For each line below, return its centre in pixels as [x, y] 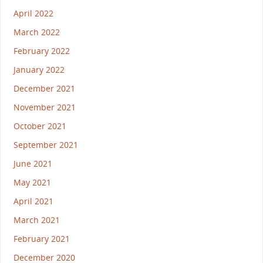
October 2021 [40, 126]
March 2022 [36, 32]
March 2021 [36, 220]
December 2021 [44, 88]
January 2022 [39, 69]
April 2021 [33, 201]
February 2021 [41, 238]
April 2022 [33, 13]
